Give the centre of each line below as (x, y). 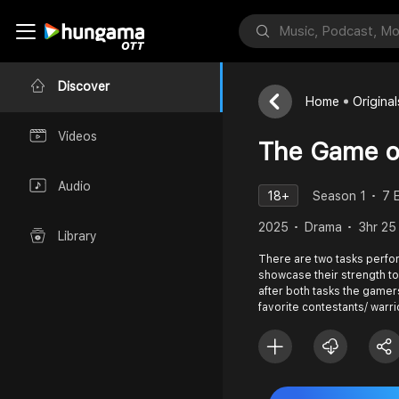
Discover (84, 87)
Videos (77, 137)
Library (77, 236)
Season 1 (339, 195)
